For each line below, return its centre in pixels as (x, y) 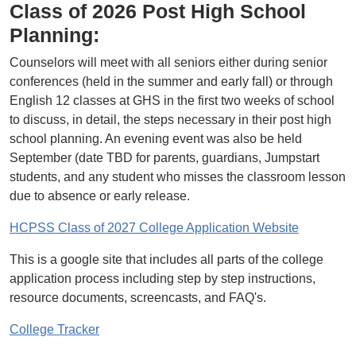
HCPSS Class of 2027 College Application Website (154, 228)
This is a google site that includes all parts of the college (166, 259)
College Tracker (54, 329)
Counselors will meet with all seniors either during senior (168, 62)
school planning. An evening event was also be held (156, 139)
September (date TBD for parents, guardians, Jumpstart (164, 158)
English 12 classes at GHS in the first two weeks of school (172, 101)
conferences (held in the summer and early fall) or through (171, 81)
